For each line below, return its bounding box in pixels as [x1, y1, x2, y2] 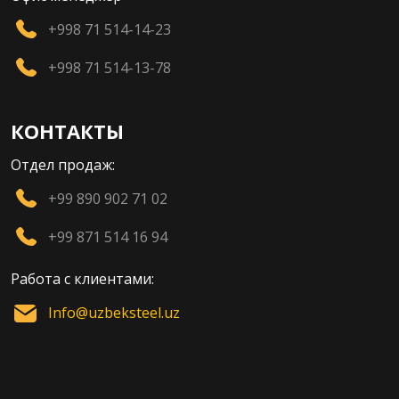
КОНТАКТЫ [11, 117, 124, 144]
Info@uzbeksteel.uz [48, 302, 180, 322]
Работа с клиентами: [11, 268, 154, 289]
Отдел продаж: [11, 154, 115, 175]
